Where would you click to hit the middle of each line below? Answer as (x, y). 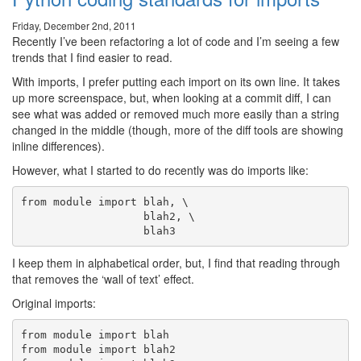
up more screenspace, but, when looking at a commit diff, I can (172, 98)
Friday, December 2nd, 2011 (74, 25)
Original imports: (54, 303)
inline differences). (58, 146)
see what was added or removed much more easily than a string (176, 114)
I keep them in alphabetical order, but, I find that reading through (176, 263)
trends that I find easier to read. (92, 57)
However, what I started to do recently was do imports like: (160, 170)
